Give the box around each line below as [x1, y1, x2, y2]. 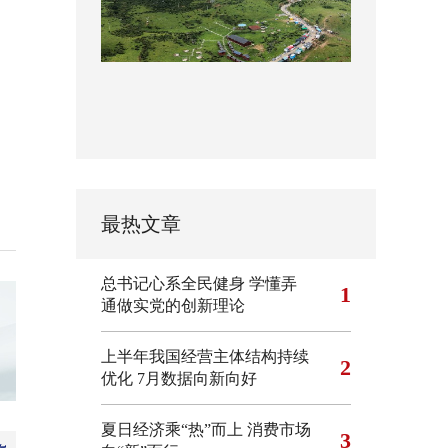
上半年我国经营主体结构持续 [101, 348, 309, 365]
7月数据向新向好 [137, 370, 257, 387]
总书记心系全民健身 [101, 275, 245, 292]
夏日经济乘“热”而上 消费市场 [101, 421, 311, 438]
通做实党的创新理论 [101, 297, 245, 314]
